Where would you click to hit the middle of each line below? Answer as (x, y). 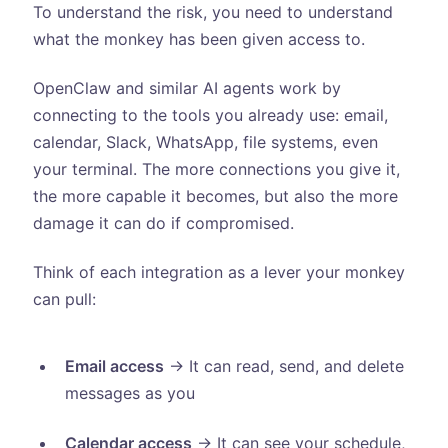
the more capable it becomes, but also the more (215, 196)
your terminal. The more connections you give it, (216, 169)
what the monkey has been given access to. (198, 38)
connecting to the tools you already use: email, (210, 115)
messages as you (129, 393)
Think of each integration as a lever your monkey (218, 272)
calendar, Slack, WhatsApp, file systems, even (205, 142)
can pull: (64, 299)
